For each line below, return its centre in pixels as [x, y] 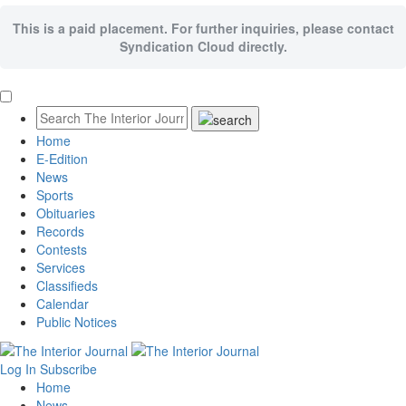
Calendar [63, 303]
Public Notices [77, 321]
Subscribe [68, 369]
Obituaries [66, 213]
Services [61, 267]
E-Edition [62, 158]
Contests [62, 249]
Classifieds [67, 285]
